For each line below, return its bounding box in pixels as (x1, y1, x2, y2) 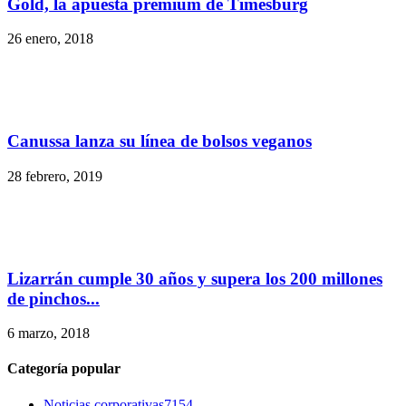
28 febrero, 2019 (7, 168, 102, 184)
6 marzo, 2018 (7, 325, 90, 342)
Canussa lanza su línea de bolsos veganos (7, 131, 312, 151)
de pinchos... (7, 288, 100, 308)
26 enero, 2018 (7, 31, 93, 47)
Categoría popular (7, 361, 121, 377)
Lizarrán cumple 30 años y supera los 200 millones (7, 268, 382, 288)
